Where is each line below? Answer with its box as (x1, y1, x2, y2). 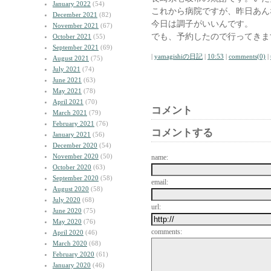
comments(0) (229, 53, 266, 60)
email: (151, 178, 168, 186)
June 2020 (53, 207, 82, 214)
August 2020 (53, 185, 89, 192)
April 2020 (53, 229, 83, 236)
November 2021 (53, 22, 99, 29)
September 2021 (53, 44, 99, 51)
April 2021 (53, 98, 83, 105)
